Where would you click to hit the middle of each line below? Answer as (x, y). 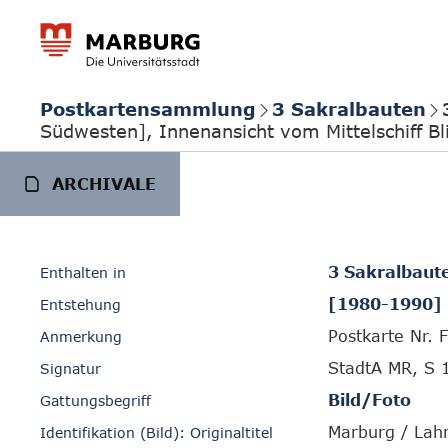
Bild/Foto (369, 400)
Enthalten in (83, 272)
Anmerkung (81, 336)
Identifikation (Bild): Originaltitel (156, 432)
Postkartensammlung (148, 108)
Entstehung (80, 304)
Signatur (70, 368)
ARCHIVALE (104, 184)
